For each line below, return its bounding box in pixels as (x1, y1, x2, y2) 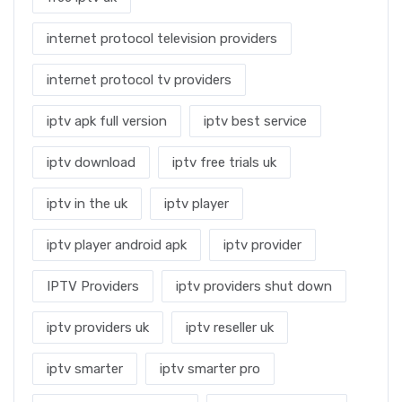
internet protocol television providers (47, 31, 277, 47)
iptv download (47, 154, 135, 170)
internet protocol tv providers (47, 72, 232, 88)
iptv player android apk (47, 237, 187, 253)
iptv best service (204, 113, 307, 129)
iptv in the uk (47, 196, 127, 212)
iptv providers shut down (176, 278, 332, 294)
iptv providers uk (47, 319, 149, 336)
